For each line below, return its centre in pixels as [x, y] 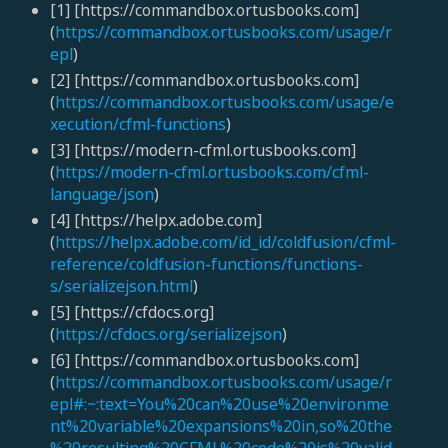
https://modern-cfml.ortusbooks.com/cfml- [211, 172]
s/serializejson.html [121, 286]
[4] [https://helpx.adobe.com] [155, 220]
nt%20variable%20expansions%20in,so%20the [220, 425]
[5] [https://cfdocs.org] [131, 312]
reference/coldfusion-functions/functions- [206, 264]
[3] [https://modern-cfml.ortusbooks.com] [202, 150]
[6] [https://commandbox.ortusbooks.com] [204, 359]
